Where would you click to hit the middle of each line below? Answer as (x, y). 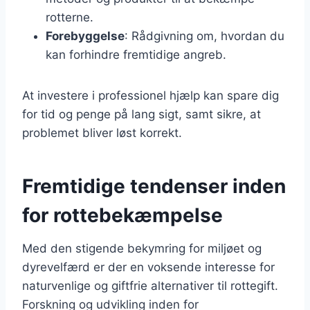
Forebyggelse (85, 36)
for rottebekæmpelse (122, 215)
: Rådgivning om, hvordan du (204, 36)
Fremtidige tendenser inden (154, 186)
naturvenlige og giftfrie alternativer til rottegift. (150, 285)
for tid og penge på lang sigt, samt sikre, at (142, 114)
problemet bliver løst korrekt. (102, 133)
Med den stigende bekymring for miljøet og (142, 248)
